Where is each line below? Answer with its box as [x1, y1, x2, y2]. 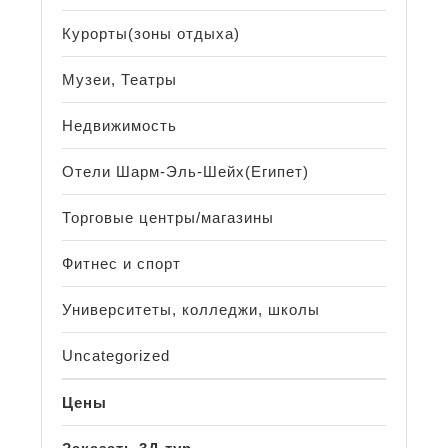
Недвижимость [62, 117, 178, 135]
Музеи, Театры [62, 71, 178, 89]
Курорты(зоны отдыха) [62, 25, 241, 43]
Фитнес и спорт [62, 255, 182, 273]
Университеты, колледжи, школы [62, 301, 321, 319]
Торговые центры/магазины [62, 209, 275, 227]
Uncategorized [62, 347, 171, 365]
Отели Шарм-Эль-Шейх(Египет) [62, 163, 310, 181]
